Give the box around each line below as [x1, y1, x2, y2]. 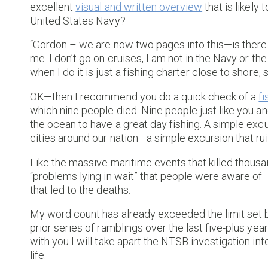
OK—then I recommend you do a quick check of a [30, 90, 259, 103]
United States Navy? [30, 14, 126, 27]
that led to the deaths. [30, 183, 130, 196]
